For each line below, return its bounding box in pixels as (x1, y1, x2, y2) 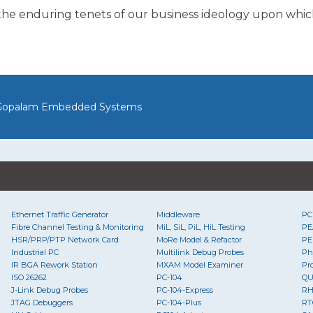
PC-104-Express (156, 284, 213, 295)
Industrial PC (10, 247, 59, 257)
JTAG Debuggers (10, 297, 73, 307)
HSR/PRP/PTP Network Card (10, 234, 119, 245)
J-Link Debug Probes (10, 284, 88, 295)
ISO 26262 (10, 272, 47, 282)
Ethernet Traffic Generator (10, 209, 108, 219)
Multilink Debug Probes (156, 247, 244, 257)
